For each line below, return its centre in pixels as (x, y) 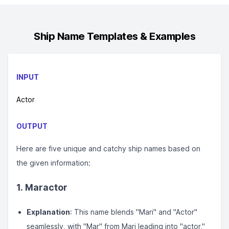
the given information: (53, 163)
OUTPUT (32, 126)
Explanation (48, 212)
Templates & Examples (141, 36)
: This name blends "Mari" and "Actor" (134, 212)
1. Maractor (42, 187)
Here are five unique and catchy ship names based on (108, 148)
